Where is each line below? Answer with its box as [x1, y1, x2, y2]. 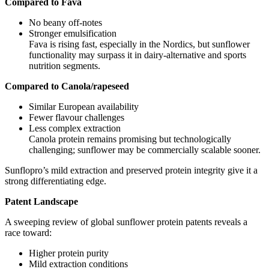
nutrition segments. [29, 61, 100, 71]
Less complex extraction [29, 123, 121, 134]
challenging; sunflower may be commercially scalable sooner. [29, 145, 261, 156]
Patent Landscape [5, 196, 78, 207]
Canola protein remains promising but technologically [29, 134, 231, 145]
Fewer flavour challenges [29, 112, 124, 123]
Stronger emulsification [29, 28, 116, 39]
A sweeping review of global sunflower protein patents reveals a [5, 217, 247, 228]
